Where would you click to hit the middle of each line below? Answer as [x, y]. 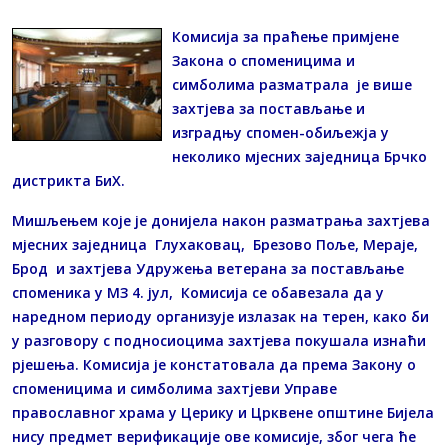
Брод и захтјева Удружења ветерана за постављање [208, 269]
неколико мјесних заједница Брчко [299, 157]
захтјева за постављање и [268, 109]
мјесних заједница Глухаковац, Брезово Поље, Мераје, [215, 245]
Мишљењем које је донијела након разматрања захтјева [221, 221]
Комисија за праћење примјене [285, 37]
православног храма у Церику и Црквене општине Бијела [223, 413]
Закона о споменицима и [263, 61]
